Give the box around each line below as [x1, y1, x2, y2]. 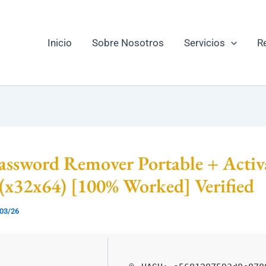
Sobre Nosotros [91, 37, 164, 49]
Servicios [183, 37, 225, 49]
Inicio [47, 37, 72, 49]
